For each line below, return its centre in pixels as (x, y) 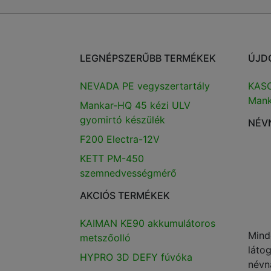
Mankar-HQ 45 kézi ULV (135, 106)
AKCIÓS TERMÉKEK (125, 196)
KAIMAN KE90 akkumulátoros (148, 224)
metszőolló (105, 238)
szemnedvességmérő (128, 173)
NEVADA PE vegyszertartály (145, 86)
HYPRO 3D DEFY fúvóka (136, 257)
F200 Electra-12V (120, 139)
